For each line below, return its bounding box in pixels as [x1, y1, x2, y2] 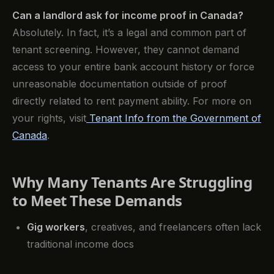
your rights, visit [12, 111, 86, 124]
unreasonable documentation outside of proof [12, 77, 227, 90]
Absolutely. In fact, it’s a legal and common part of [12, 26, 246, 39]
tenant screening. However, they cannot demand [12, 43, 239, 56]
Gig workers [27, 221, 85, 234]
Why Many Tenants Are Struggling [12, 171, 253, 192]
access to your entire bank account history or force [12, 60, 254, 73]
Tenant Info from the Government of [86, 111, 261, 124]
